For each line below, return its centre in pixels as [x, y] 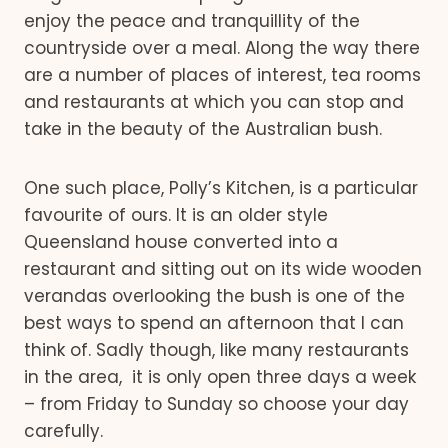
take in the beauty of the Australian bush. [203, 129]
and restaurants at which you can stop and [214, 102]
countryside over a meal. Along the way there [222, 48]
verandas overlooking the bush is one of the [214, 296]
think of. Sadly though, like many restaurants [216, 350]
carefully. [63, 431]
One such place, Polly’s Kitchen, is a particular [221, 188]
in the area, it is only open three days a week [220, 377]
